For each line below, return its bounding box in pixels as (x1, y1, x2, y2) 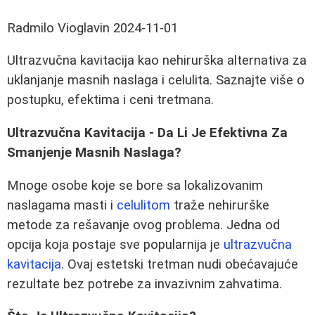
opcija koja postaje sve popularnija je (7, 236, 224, 252)
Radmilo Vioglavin (7, 20, 110, 36)
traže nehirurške (170, 197, 269, 213)
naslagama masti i (7, 197, 117, 213)
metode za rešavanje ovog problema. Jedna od (7, 217, 280, 233)
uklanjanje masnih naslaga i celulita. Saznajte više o (7, 72, 304, 89)
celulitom (117, 197, 170, 213)
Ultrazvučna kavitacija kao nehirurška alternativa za (7, 53, 307, 69)
